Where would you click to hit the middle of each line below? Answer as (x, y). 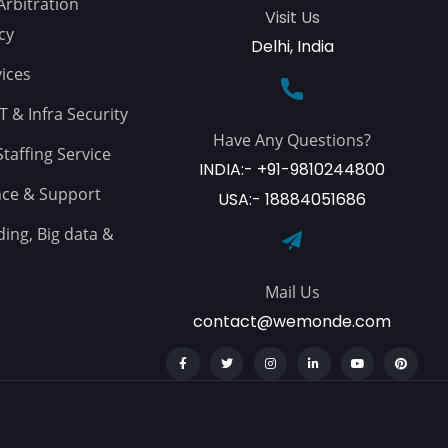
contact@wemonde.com (292, 321)
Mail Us (292, 291)
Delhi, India (292, 46)
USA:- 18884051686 (292, 199)
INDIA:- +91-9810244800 (292, 169)
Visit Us (292, 17)
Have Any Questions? (292, 139)
